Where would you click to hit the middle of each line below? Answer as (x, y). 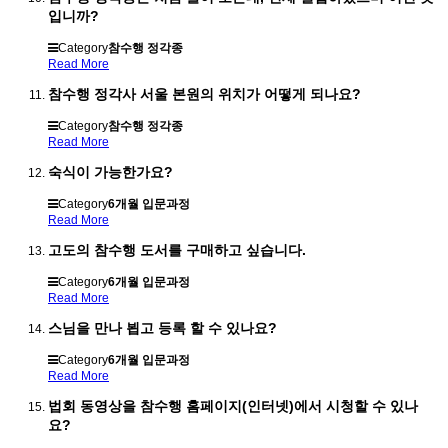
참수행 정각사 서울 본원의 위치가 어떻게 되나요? (204, 93)
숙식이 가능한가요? (110, 171)
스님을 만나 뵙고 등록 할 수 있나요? (162, 328)
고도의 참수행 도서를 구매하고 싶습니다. (177, 250)
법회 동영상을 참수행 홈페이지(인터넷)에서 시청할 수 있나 (233, 406)
